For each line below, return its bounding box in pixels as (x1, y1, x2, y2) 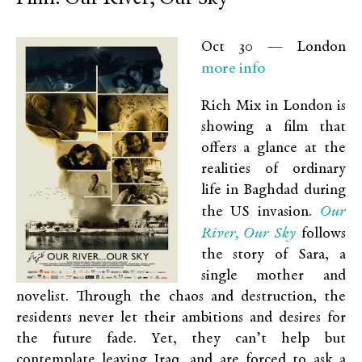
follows (296, 226, 347, 242)
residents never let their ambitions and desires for (16, 310, 346, 326)
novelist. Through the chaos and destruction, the (16, 289, 346, 305)
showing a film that (200, 120, 346, 135)
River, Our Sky (200, 225, 297, 242)
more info (200, 61, 265, 77)
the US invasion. (200, 204, 320, 220)
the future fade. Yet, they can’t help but (16, 331, 346, 347)
